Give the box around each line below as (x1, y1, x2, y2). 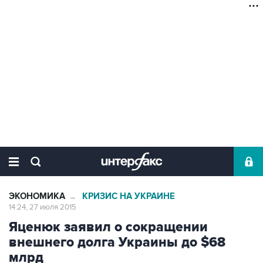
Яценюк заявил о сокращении (9, 219, 208, 235)
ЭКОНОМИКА (9, 191, 65, 202)
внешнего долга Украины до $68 (9, 234, 225, 251)
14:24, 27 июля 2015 (9, 203, 76, 212)
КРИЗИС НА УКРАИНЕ (82, 191, 175, 202)
